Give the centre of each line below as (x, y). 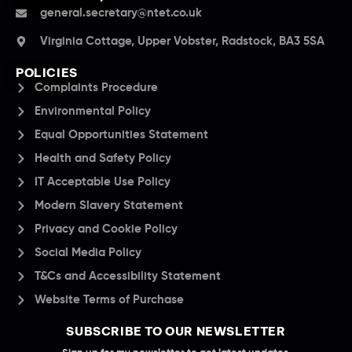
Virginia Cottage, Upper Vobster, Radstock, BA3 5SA (182, 41)
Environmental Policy (92, 111)
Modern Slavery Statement (108, 205)
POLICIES (47, 72)
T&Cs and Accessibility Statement (127, 276)
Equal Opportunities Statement (121, 134)
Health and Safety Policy (103, 158)
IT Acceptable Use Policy (102, 181)
